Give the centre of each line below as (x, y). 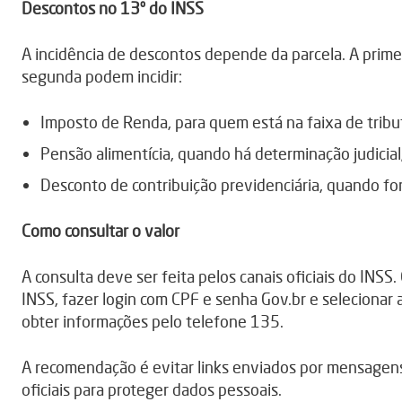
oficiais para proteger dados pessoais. (152, 390)
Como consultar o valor (100, 231)
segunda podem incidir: (102, 77)
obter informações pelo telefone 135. (153, 322)
